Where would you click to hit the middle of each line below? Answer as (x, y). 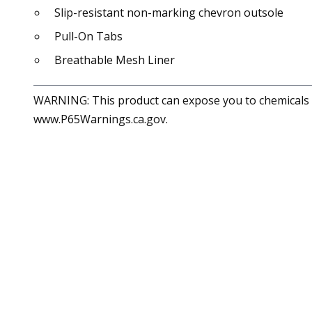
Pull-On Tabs (88, 36)
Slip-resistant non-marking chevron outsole (169, 13)
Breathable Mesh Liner (115, 60)
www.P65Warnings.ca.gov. (101, 119)
